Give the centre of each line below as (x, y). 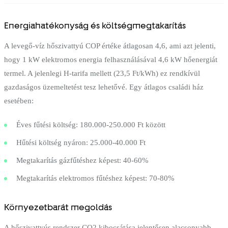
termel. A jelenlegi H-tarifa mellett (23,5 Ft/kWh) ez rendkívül (102, 73)
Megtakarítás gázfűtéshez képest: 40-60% (82, 160)
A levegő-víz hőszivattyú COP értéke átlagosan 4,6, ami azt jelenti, (110, 46)
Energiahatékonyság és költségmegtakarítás (95, 25)
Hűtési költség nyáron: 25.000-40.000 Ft (81, 142)
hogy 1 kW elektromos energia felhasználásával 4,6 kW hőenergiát (111, 59)
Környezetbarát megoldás (58, 207)
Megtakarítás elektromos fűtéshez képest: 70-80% (95, 178)
